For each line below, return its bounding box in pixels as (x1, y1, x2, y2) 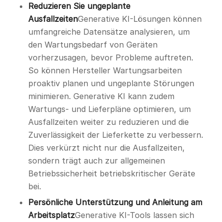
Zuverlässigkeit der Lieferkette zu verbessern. (28, 130, 203, 140)
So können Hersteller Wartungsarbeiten (28, 65, 182, 76)
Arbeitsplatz (28, 210, 75, 221)
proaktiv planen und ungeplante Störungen (28, 78, 194, 89)
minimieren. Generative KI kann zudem (28, 91, 174, 102)
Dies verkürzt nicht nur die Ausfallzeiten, (28, 143, 185, 153)
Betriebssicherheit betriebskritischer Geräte (28, 168, 195, 179)
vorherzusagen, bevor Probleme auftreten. (28, 53, 193, 63)
